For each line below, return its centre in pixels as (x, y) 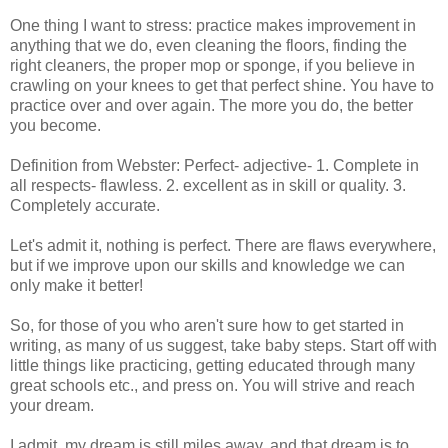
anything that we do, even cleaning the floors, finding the (208, 46)
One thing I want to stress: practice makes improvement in (213, 26)
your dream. (52, 406)
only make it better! (76, 286)
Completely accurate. (85, 206)
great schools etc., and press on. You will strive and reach (212, 386)
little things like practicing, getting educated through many (212, 366)
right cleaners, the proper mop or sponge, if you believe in (212, 66)
